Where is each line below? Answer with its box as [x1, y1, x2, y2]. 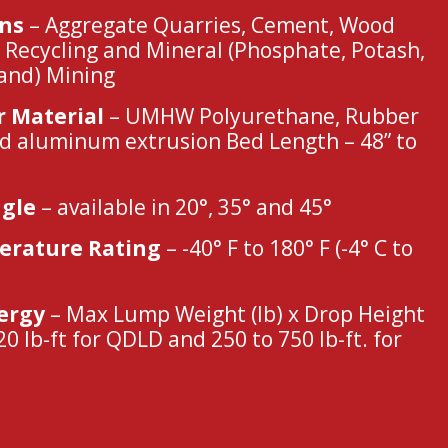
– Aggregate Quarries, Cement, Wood [24, 11, 395, 40]
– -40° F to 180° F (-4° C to [161, 234, 413, 263]
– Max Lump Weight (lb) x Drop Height [45, 300, 425, 329]
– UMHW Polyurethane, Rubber [104, 102, 419, 131]
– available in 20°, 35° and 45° [36, 193, 332, 222]
